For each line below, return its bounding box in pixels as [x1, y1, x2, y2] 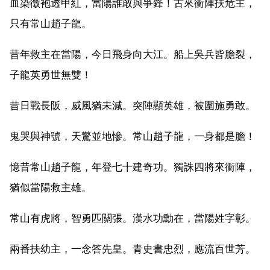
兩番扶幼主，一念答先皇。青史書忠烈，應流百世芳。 [10, 242, 256, 255]
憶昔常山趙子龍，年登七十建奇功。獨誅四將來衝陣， [10, 160, 256, 173]
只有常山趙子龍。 [10, 17, 92, 30]
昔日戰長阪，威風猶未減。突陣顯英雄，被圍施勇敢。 [10, 99, 256, 111]
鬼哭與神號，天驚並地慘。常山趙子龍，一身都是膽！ [10, 130, 256, 142]
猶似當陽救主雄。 [10, 181, 92, 193]
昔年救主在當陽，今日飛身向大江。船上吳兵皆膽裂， [10, 48, 256, 60]
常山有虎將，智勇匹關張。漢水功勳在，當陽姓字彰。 [10, 212, 256, 224]
